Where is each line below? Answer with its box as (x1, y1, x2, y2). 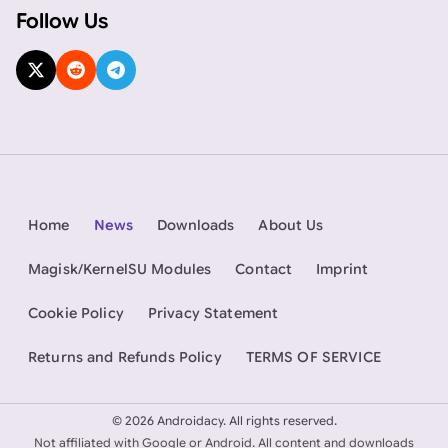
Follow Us (16, 8, 108, 35)
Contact (235, 259, 293, 278)
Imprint (316, 259, 369, 278)
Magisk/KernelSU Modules (28, 259, 212, 278)
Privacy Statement (147, 303, 279, 322)
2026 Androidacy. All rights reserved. (121, 413, 337, 429)
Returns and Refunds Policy (28, 347, 222, 366)
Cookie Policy (28, 303, 124, 322)
